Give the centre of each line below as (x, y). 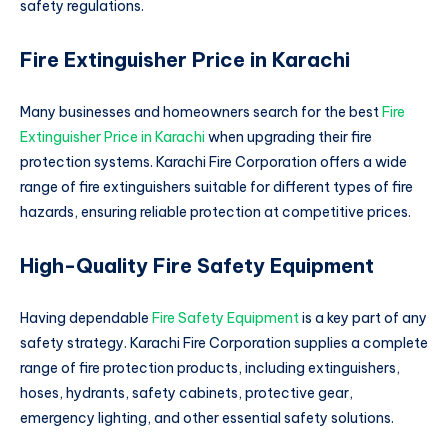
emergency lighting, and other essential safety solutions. (207, 417)
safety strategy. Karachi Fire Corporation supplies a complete (224, 342)
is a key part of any (363, 317)
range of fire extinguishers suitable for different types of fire (216, 186)
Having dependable (86, 317)
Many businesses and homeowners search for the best (201, 111)
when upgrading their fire (288, 136)
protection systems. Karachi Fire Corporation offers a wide (213, 161)
